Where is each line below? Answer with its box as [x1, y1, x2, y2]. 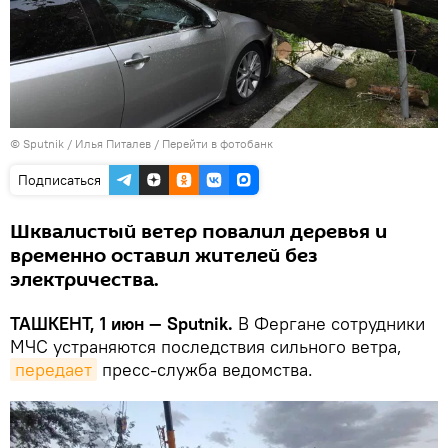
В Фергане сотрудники [233, 311, 425, 335]
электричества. [10, 265, 159, 294]
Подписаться [18, 170, 101, 189]
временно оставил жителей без [10, 241, 317, 270]
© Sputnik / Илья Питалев [10, 135, 151, 151]
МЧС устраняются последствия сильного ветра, [10, 334, 402, 358]
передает [15, 357, 92, 381]
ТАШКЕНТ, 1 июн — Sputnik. [10, 311, 233, 335]
